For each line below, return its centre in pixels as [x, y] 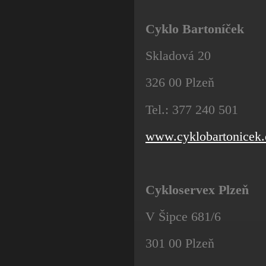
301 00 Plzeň [180, 243]
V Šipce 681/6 [183, 217]
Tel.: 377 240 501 [192, 109]
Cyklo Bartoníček [195, 28]
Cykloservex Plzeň [197, 190]
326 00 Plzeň [180, 83]
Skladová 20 [178, 56]
